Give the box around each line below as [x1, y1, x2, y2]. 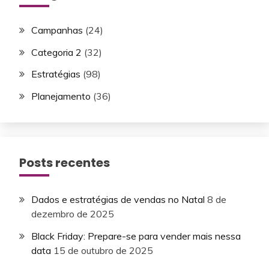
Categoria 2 [31, 46, 82, 58]
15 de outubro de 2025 [53, 244, 153, 257]
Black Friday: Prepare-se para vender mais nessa [31, 230, 241, 243]
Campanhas [31, 23, 83, 36]
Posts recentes [19, 154, 110, 172]
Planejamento [31, 90, 91, 103]
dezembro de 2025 [31, 208, 114, 220]
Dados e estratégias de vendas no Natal [31, 193, 205, 206]
